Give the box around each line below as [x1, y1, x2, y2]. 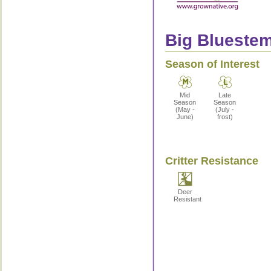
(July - [215, 106, 234, 113]
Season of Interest [165, 58, 260, 70]
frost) [217, 113, 233, 120]
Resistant [173, 195, 201, 203]
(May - [175, 106, 195, 113]
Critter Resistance [165, 155, 258, 167]
